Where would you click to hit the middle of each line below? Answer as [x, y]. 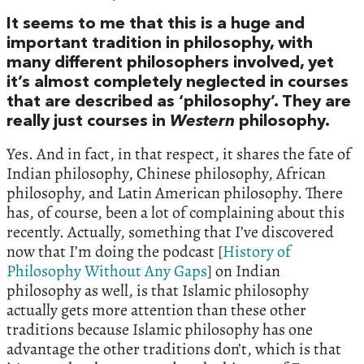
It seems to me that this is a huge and [156, 24]
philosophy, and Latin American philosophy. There [175, 193]
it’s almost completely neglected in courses [178, 82]
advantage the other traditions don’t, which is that [174, 349]
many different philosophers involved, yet [170, 63]
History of [257, 251]
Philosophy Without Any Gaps [107, 271]
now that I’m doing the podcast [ [115, 251]
